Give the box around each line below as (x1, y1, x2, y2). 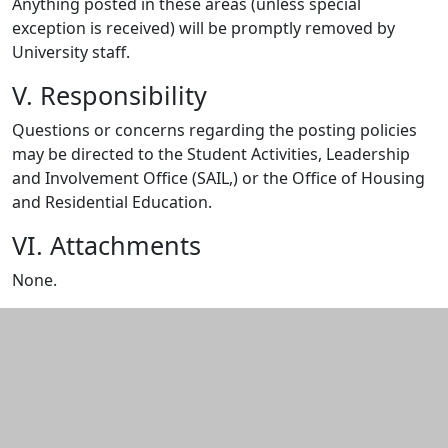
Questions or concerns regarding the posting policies (12, 119, 417, 141)
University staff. (12, 41, 130, 63)
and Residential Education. (12, 191, 212, 213)
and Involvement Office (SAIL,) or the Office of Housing (12, 167, 425, 189)
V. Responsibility (12, 78, 207, 112)
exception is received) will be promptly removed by (12, 17, 395, 39)
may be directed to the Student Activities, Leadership (12, 143, 410, 165)
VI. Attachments (12, 228, 201, 262)
